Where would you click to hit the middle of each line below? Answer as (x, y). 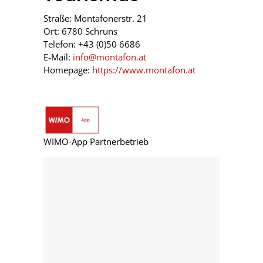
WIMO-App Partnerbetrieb (96, 141)
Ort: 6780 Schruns (80, 31)
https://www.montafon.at (144, 70)
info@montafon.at (109, 57)
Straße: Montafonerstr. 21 (95, 18)
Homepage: (68, 70)
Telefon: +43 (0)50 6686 (92, 44)
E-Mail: (58, 57)
